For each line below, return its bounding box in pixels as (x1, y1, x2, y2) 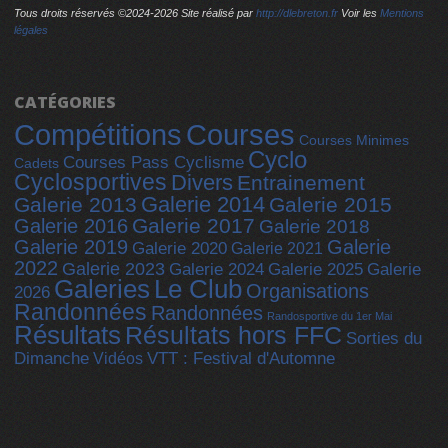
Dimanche (14, 348, 89, 368)
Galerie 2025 (268, 258, 363, 279)
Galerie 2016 (14, 214, 128, 237)
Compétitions (14, 117, 182, 151)
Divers (171, 169, 233, 195)
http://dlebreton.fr (256, 6, 338, 19)
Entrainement (237, 170, 365, 194)
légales (14, 23, 48, 36)
